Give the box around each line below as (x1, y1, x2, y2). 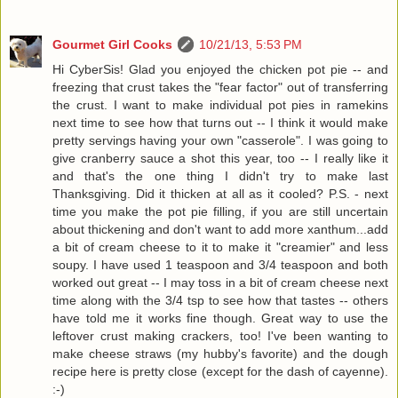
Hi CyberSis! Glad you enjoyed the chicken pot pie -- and (52, 61, 388, 76)
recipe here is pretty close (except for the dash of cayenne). (52, 363, 388, 378)
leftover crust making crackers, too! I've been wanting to (52, 328, 388, 343)
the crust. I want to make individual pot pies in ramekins (52, 97, 388, 112)
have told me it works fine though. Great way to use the (52, 310, 388, 325)
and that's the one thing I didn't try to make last (52, 168, 388, 183)
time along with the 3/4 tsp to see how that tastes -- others (52, 292, 388, 307)
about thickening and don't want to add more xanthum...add (52, 221, 388, 236)
